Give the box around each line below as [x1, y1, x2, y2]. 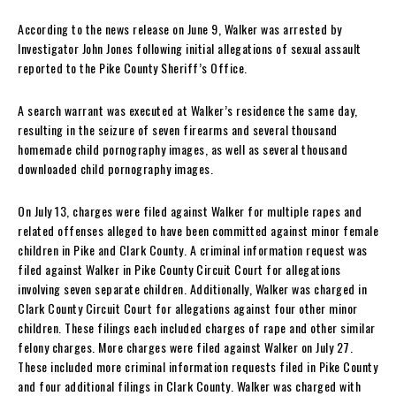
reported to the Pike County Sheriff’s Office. [18, 57, 247, 77]
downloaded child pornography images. [18, 158, 213, 178]
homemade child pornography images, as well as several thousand [18, 139, 347, 158]
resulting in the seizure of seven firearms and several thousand [18, 119, 338, 139]
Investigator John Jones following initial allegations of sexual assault [18, 38, 362, 57]
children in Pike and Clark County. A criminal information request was [18, 240, 368, 259]
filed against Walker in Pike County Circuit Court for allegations [18, 259, 341, 278]
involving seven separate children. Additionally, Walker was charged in [18, 278, 367, 298]
